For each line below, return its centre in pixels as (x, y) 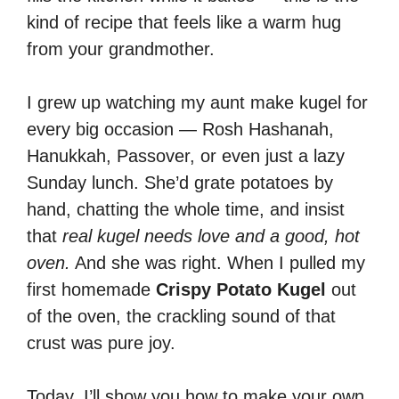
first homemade (91, 289)
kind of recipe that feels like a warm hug (184, 22)
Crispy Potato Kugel (241, 289)
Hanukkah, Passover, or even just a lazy (186, 155)
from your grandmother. (121, 49)
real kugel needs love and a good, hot (211, 236)
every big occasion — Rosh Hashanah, (180, 129)
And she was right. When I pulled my (218, 262)
